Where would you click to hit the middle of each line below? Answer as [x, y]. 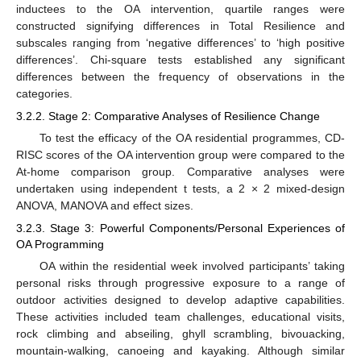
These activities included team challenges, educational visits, [180, 317]
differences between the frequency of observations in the [180, 76]
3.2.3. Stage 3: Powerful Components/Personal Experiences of [180, 228]
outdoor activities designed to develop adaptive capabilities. [180, 300]
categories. [44, 93]
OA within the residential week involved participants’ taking [192, 266]
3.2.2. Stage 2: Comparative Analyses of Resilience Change [168, 116]
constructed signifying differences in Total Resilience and [180, 25]
